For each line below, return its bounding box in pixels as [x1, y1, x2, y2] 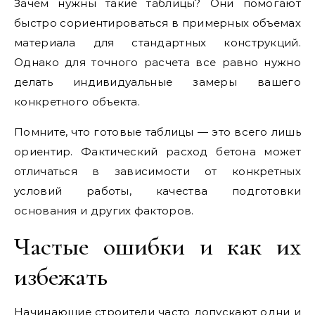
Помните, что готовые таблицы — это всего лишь [14, 125, 301, 139]
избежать [14, 262, 108, 292]
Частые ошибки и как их [14, 231, 301, 262]
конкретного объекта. [14, 95, 141, 108]
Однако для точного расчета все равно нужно [14, 56, 301, 69]
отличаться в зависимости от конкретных [14, 165, 301, 178]
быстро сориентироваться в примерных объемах [14, 16, 301, 30]
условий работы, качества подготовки [14, 184, 301, 198]
